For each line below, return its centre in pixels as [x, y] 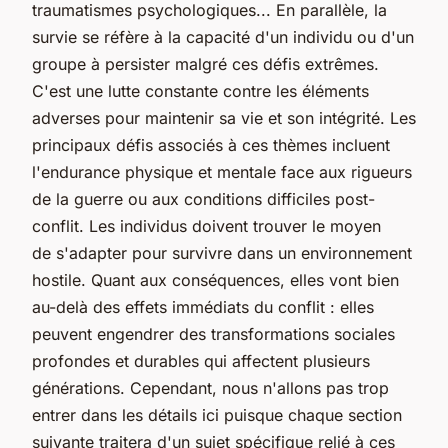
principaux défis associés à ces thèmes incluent [211, 144]
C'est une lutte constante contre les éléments [200, 90]
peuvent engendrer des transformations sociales [213, 333]
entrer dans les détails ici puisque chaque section [217, 414]
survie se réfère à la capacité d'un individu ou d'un [223, 36]
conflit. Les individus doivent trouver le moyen [206, 225]
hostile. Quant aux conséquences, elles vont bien [215, 279]
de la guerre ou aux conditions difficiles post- [203, 198]
